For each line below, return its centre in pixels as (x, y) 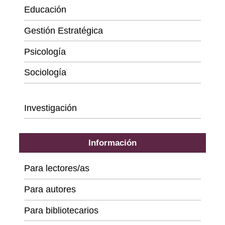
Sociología (45, 73)
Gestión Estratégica (64, 31)
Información (113, 143)
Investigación (51, 108)
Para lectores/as (57, 168)
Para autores (50, 190)
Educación (45, 10)
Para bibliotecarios (62, 210)
